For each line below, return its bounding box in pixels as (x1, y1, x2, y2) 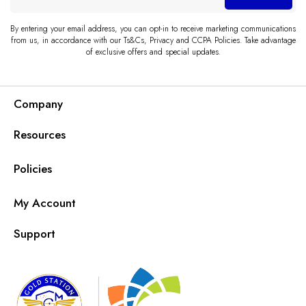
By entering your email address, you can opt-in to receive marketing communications (10, 23, 296, 35)
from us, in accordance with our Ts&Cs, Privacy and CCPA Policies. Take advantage (10, 34, 296, 46)
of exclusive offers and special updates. (85, 46, 221, 58)
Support (14, 225, 55, 242)
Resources (14, 126, 66, 143)
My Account (14, 195, 76, 211)
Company (14, 96, 63, 112)
